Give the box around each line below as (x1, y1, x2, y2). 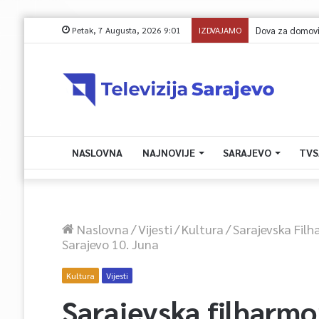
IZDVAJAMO (198, 24, 241, 36)
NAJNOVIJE (142, 146, 195, 159)
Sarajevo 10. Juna (61, 236, 159, 252)
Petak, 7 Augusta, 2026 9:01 (69, 24, 181, 36)
